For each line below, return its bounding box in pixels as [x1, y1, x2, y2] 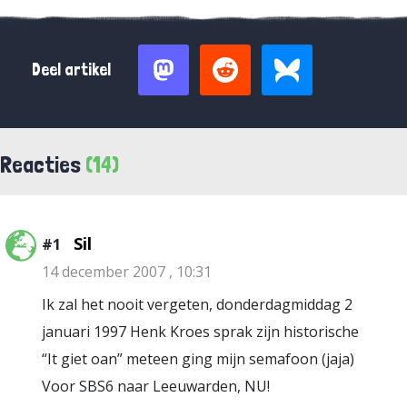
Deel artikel [32, 59, 111, 80]
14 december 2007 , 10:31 [42, 262, 212, 282]
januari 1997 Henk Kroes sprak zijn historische [42, 322, 359, 342]
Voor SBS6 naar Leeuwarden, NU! [42, 376, 270, 396]
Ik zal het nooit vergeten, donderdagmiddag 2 [42, 294, 352, 314]
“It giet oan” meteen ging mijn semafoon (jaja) [42, 349, 354, 369]
